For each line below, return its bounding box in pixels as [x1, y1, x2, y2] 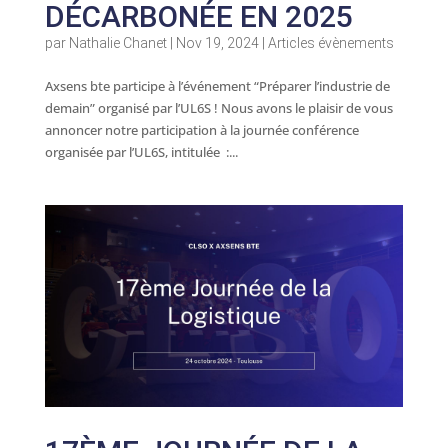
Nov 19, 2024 [175, 35, 259, 52]
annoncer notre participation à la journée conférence [44, 121, 359, 140]
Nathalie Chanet [68, 35, 167, 52]
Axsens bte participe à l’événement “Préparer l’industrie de [44, 77, 390, 96]
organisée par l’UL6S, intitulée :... [44, 143, 238, 162]
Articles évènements [267, 35, 394, 52]
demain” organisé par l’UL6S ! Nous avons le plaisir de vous [44, 99, 393, 118]
